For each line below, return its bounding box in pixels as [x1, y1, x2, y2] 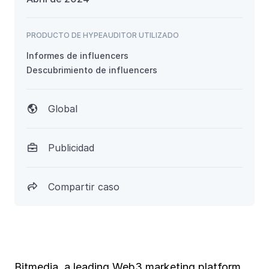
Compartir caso [48, 181, 119, 193]
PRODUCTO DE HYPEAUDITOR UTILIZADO [26, 31, 179, 40]
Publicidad [48, 142, 94, 154]
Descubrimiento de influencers [26, 65, 157, 76]
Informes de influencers [26, 50, 128, 61]
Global [48, 103, 77, 115]
